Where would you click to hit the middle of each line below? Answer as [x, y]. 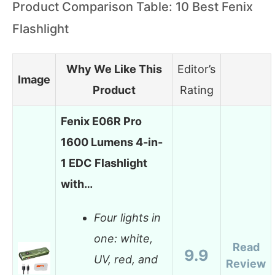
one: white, [123, 239]
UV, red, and [126, 260]
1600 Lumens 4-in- [112, 142]
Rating [196, 90]
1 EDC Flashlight [104, 163]
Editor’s [196, 69]
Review [246, 263]
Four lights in [127, 218]
